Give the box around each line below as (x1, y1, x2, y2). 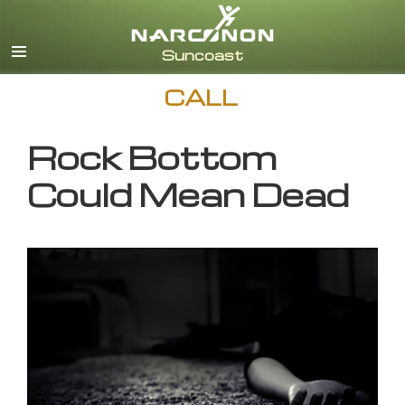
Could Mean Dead (27, 174, 349, 215)
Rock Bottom (27, 137, 277, 178)
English (337, 16, 381, 33)
